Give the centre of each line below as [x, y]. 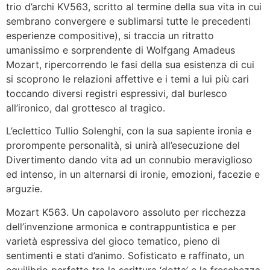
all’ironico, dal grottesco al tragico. [86, 108]
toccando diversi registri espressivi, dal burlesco [117, 94]
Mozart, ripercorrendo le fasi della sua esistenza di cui [130, 65]
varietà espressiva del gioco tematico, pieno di [113, 241]
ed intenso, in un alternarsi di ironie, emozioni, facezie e [133, 174]
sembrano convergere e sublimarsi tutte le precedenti [128, 21]
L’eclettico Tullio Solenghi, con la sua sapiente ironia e [129, 131]
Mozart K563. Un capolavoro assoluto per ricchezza [126, 212]
